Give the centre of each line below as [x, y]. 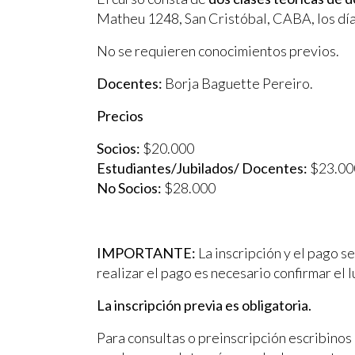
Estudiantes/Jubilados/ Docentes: [202, 168]
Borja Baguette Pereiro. [238, 83]
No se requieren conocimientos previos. [218, 50]
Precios [120, 115]
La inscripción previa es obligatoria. [204, 305]
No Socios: [129, 187]
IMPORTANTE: [146, 252]
